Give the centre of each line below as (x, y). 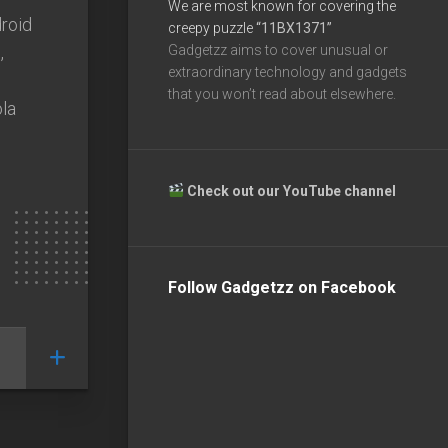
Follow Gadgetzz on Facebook (282, 287)
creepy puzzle (212, 27)
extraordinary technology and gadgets (287, 71)
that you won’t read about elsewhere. (282, 93)
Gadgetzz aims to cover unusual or (278, 49)
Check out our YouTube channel (292, 190)
